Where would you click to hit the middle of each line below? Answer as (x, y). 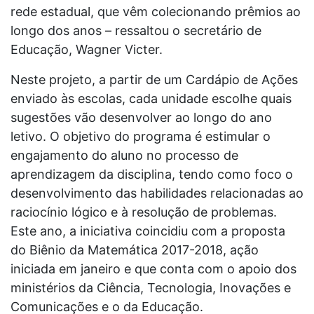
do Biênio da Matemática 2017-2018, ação (135, 250)
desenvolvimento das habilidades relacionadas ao (157, 193)
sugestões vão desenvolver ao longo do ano (141, 117)
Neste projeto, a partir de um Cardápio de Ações (154, 80)
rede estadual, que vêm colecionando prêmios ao (156, 12)
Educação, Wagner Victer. (87, 49)
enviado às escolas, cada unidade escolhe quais (151, 98)
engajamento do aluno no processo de (124, 155)
